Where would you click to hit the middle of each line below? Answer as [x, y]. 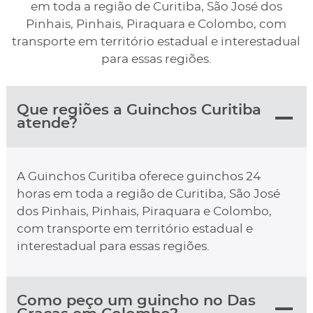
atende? [47, 124]
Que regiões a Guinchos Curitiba [139, 110]
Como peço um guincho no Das [136, 301]
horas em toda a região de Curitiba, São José [148, 195]
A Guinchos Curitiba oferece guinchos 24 [138, 177]
